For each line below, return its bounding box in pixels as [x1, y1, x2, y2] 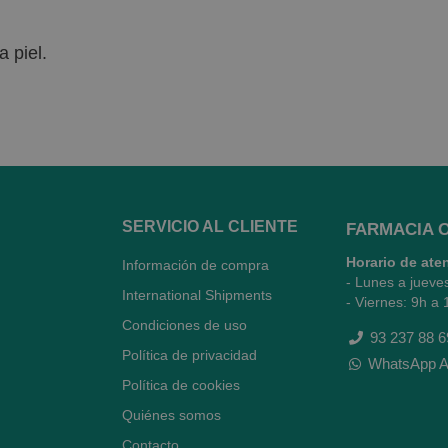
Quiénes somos [122, 407, 221, 423]
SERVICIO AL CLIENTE [122, 218, 298, 235]
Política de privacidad [122, 347, 257, 363]
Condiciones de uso [122, 317, 247, 333]
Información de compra [122, 257, 269, 273]
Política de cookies [122, 377, 240, 393]
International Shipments [122, 287, 272, 303]
